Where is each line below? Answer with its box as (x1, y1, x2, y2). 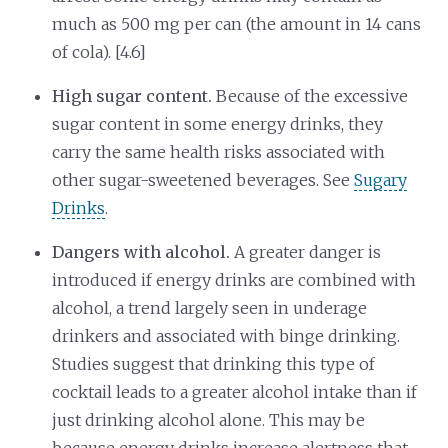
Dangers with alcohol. (52, 241, 231, 262)
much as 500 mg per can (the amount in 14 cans (52, 13, 422, 34)
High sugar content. (52, 85, 217, 106)
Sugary (354, 169, 408, 190)
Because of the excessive (216, 85, 409, 106)
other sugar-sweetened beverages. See (52, 169, 355, 190)
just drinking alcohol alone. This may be (52, 409, 366, 430)
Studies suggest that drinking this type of (52, 353, 376, 374)
